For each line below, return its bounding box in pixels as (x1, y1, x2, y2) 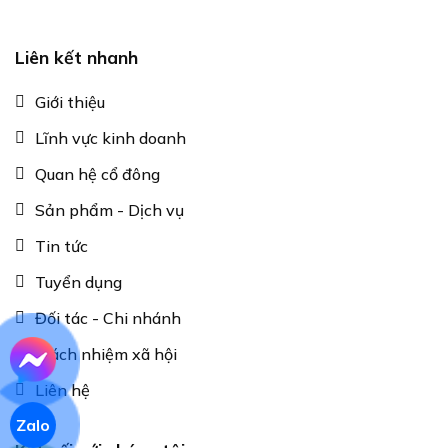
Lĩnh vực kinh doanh (35, 127, 186, 148)
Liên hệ (35, 379, 90, 400)
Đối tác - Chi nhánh (35, 307, 181, 328)
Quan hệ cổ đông (35, 163, 160, 184)
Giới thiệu (35, 91, 105, 112)
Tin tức (35, 235, 88, 256)
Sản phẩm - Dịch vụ (35, 199, 184, 220)
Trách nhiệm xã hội (35, 343, 177, 364)
